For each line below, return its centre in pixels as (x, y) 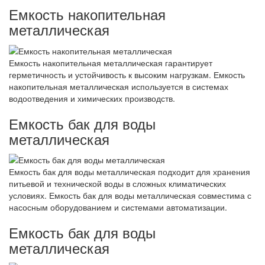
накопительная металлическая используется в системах (119, 86)
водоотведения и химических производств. (92, 98)
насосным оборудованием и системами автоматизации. (118, 207)
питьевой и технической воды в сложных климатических (117, 184)
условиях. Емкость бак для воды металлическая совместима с (130, 195)
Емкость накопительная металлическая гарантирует (111, 62)
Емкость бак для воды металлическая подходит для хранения (130, 172)
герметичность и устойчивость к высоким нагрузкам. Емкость (127, 74)
